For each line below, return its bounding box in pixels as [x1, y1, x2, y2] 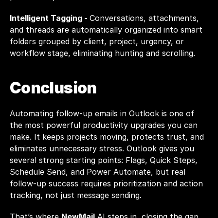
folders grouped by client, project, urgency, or [10, 36, 184, 46]
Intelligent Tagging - [10, 13, 90, 23]
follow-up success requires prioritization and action [10, 179, 203, 188]
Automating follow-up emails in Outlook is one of [10, 109, 194, 118]
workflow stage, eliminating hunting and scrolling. [10, 48, 195, 58]
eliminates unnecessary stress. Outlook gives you [10, 144, 194, 153]
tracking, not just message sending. [10, 190, 142, 200]
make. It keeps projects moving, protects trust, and [10, 132, 204, 142]
